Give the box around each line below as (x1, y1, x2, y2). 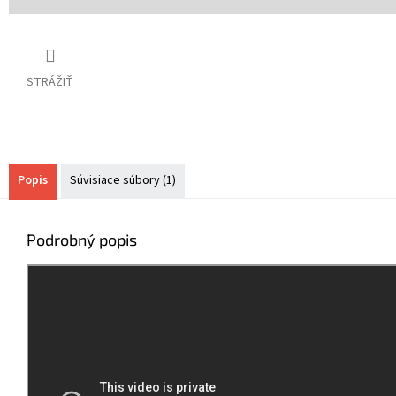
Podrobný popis (27, 230, 137, 250)
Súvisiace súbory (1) (70, 171, 176, 190)
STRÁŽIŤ (27, 73, 73, 92)
